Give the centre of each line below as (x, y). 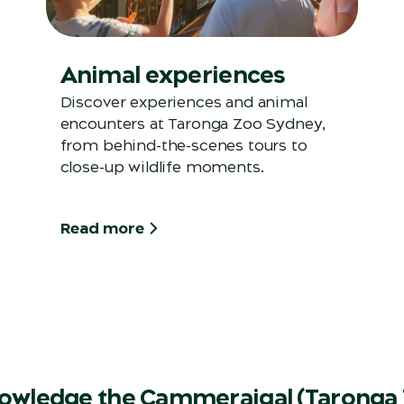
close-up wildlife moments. (162, 167)
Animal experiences (173, 75)
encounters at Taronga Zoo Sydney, (193, 124)
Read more (102, 229)
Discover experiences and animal (184, 102)
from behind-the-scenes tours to (184, 146)
